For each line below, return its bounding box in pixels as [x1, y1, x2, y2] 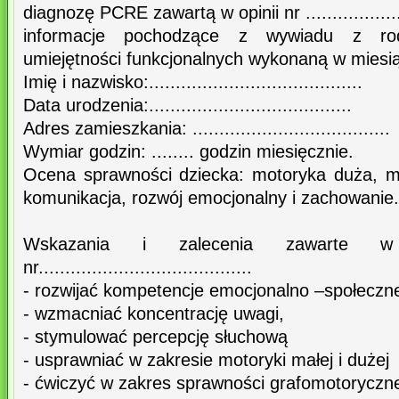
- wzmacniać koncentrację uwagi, [23, 304, 284, 324]
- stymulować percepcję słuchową [23, 327, 288, 347]
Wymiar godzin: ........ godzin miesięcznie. [23, 142, 354, 162]
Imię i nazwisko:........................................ [23, 72, 362, 93]
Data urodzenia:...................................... [23, 95, 352, 116]
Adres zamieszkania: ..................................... [23, 118, 390, 139]
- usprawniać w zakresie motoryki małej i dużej [23, 350, 389, 370]
